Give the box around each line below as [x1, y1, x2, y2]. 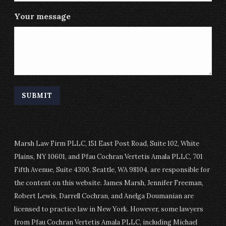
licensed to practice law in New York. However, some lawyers [14, 205, 204, 213]
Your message [14, 11, 71, 21]
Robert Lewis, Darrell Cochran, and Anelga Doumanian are [14, 192, 194, 200]
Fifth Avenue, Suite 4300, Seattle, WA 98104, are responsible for [14, 165, 210, 174]
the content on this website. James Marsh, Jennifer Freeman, [14, 179, 204, 187]
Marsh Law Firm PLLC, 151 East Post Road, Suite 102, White [14, 139, 200, 148]
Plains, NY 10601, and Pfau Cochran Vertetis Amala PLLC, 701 [14, 152, 203, 161]
